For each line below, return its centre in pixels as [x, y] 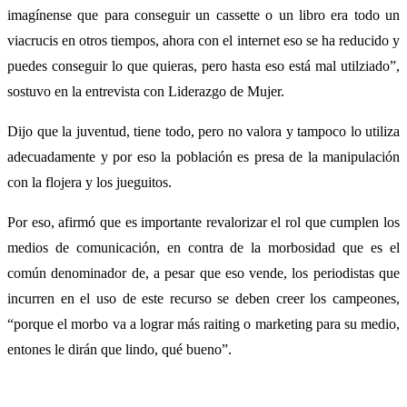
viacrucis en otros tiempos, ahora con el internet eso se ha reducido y [203, 40]
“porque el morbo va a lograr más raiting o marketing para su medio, [203, 323]
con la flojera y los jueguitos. [89, 182]
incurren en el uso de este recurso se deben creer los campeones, [203, 298]
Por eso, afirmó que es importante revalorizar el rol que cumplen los [203, 222]
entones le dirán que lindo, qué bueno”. [119, 349]
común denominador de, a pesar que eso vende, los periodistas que [203, 273]
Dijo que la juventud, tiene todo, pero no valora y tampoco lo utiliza [203, 131]
